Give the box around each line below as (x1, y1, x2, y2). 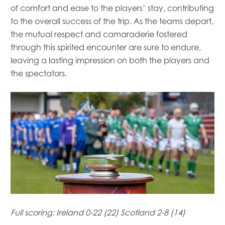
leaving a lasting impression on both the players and (11, 55, 209, 66)
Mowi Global (91, 145, 134, 153)
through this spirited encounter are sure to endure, (11, 42, 201, 53)
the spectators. (11, 68, 67, 79)
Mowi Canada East (81, 168, 144, 176)
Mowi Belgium (90, 157, 135, 165)
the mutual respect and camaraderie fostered (11, 29, 187, 40)
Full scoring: (11, 207, 54, 218)
